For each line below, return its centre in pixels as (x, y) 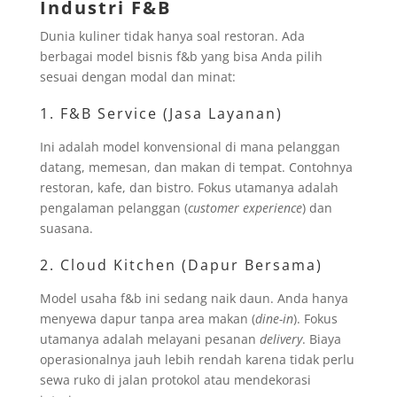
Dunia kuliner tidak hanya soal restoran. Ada (172, 35)
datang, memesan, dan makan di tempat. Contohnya (196, 167)
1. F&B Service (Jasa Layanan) (161, 113)
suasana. (66, 228)
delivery (280, 339)
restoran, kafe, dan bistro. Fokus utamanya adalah (189, 187)
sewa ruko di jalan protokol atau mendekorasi (175, 379)
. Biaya (321, 339)
